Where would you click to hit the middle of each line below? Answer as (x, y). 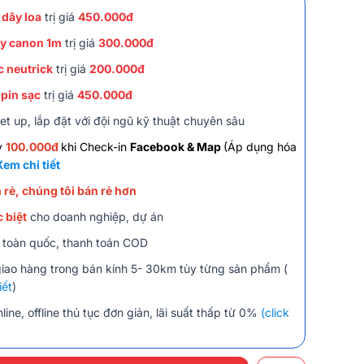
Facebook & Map (177, 147)
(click (275, 312)
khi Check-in (95, 147)
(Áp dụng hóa (260, 147)
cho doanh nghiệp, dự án (95, 217)
